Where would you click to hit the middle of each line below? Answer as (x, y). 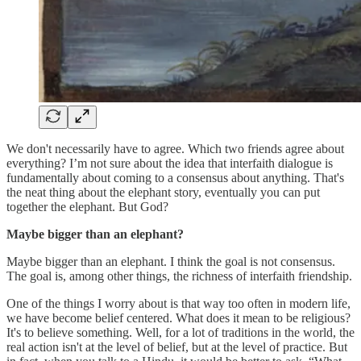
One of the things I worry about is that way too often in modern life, (178, 303)
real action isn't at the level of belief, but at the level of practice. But (177, 346)
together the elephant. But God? (87, 206)
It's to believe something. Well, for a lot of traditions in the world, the (180, 332)
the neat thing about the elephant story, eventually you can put (163, 192)
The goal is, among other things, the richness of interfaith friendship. (179, 276)
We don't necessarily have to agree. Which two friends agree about (175, 148)
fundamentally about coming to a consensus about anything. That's (175, 177)
